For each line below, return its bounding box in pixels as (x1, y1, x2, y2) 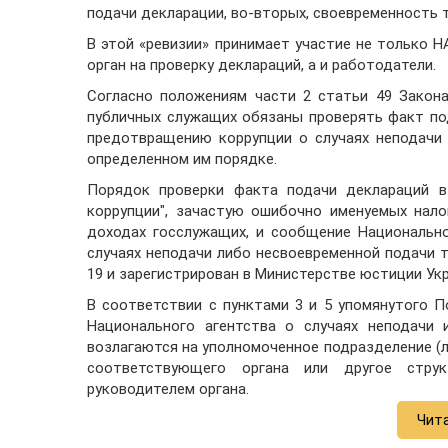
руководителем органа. (87, 379, 249, 398)
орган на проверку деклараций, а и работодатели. (87, 55, 436, 74)
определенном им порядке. (87, 149, 277, 168)
